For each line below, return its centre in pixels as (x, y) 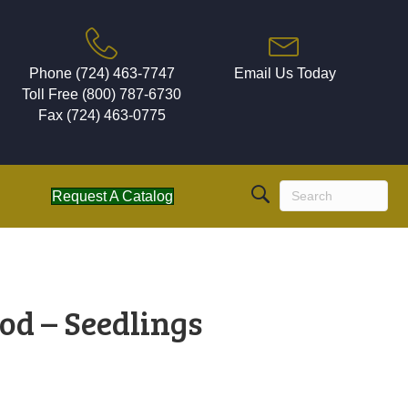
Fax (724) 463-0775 (102, 115)
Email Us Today (285, 73)
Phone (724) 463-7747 (102, 73)
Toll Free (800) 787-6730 (102, 94)
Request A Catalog (112, 196)
